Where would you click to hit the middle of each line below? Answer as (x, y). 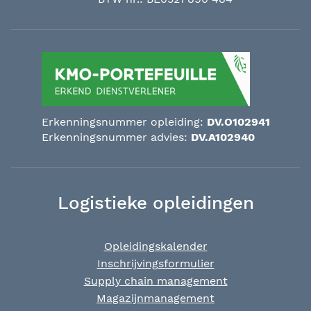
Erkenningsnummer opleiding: (124, 121)
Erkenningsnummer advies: (116, 137)
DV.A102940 (222, 137)
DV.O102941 (238, 121)
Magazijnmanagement (155, 298)
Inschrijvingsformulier (155, 263)
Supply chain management (155, 280)
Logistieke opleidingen (155, 202)
